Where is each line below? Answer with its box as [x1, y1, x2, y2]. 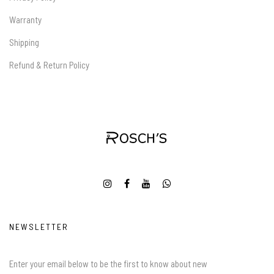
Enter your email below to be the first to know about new [9, 257, 207, 269]
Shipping [9, 36, 39, 48]
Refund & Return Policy [9, 59, 89, 70]
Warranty [9, 13, 42, 25]
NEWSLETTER [9, 221, 68, 232]
